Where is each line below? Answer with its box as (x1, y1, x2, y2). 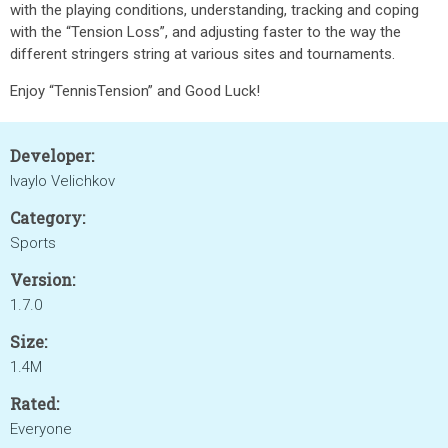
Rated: (10, 393, 59, 414)
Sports (10, 234, 56, 252)
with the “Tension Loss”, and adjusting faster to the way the (10, 23, 401, 41)
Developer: (10, 145, 94, 166)
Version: (10, 269, 75, 290)
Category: (10, 207, 85, 228)
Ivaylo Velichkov (10, 172, 115, 190)
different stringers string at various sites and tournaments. (10, 45, 395, 63)
